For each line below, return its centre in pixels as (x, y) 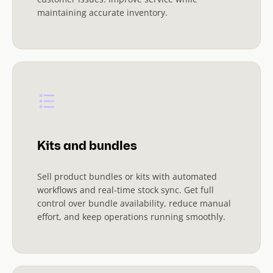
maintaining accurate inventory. (102, 12)
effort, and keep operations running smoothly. (131, 216)
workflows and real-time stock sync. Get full (126, 190)
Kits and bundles (87, 147)
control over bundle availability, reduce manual (134, 203)
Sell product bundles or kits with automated (127, 176)
